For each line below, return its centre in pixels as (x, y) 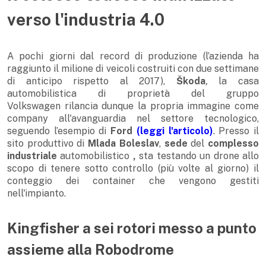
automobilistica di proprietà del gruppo (133, 94)
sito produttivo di (48, 144)
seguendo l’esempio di (59, 131)
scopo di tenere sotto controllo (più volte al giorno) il (133, 169)
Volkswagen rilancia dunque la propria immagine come (133, 106)
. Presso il (236, 131)
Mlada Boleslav (123, 144)
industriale (34, 156)
